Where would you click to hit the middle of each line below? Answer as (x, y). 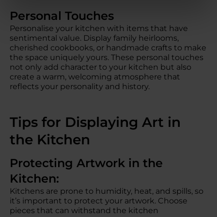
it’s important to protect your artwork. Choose (99, 201)
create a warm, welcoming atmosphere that (95, 77)
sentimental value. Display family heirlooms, (94, 38)
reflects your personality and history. (80, 86)
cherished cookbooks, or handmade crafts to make (108, 48)
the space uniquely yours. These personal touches (107, 57)
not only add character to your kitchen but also (101, 67)
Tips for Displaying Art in (95, 122)
